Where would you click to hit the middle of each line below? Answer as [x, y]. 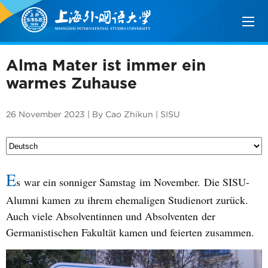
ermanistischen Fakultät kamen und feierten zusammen [133, 232]
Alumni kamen [38, 200]
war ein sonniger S [63, 182]
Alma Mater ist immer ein [106, 65]
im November [167, 182]
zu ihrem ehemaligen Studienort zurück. [161, 200]
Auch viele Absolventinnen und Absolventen [104, 216]
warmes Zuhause [71, 83]
